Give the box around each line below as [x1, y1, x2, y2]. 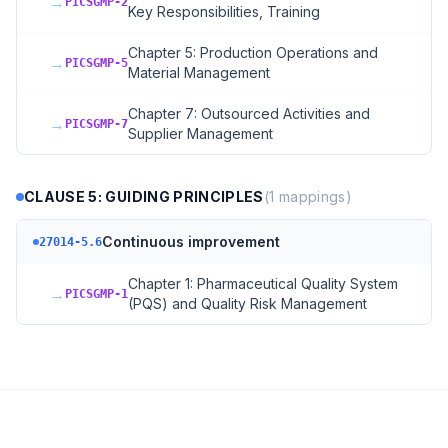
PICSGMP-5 [65, 56, 128, 70]
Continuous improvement [102, 233, 280, 250]
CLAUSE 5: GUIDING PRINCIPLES [24, 188, 264, 205]
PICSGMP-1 [65, 287, 128, 301]
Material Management [128, 64, 270, 81]
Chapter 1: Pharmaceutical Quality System [128, 275, 398, 292]
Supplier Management [128, 125, 273, 142]
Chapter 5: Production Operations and [128, 44, 378, 61]
